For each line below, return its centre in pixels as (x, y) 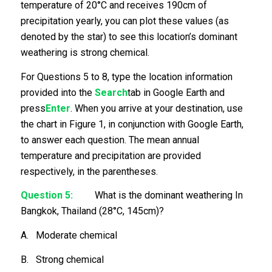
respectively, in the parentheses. (89, 171)
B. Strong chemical (62, 259)
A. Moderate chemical (69, 235)
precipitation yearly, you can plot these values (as (124, 21)
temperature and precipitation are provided (110, 155)
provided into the (57, 92)
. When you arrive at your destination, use (156, 108)
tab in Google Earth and (176, 92)
